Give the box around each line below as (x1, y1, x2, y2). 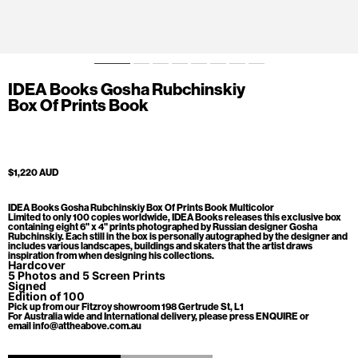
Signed (8, 279, 46, 293)
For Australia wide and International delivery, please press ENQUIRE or (8, 311, 309, 323)
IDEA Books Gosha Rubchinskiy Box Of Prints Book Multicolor (8, 202, 274, 214)
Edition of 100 (8, 289, 85, 304)
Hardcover (8, 258, 66, 272)
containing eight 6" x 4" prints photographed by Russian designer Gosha (8, 221, 317, 233)
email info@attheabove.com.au (8, 320, 141, 332)
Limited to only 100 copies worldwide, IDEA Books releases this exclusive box (8, 212, 341, 224)
